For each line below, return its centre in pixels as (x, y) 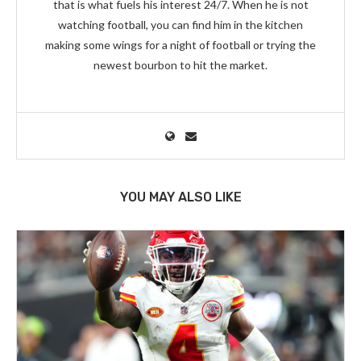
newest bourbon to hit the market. (180, 65)
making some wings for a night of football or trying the (180, 45)
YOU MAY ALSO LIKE (180, 197)
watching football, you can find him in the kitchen (180, 25)
